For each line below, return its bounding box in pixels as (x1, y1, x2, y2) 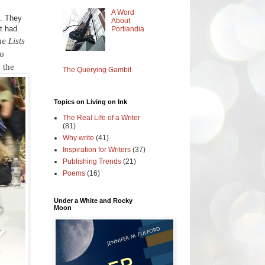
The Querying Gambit (63, 65, 131, 74)
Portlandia (111, 24, 144, 33)
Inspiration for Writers (63, 145, 131, 154)
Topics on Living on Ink (54, 98, 127, 105)
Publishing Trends (63, 157, 121, 166)
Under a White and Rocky (54, 196, 132, 204)
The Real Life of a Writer (63, 113, 140, 122)
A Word (111, 8, 134, 17)
